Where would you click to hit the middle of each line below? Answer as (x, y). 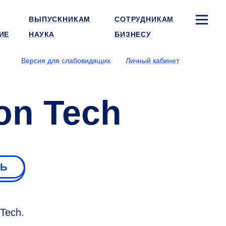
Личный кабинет (152, 61)
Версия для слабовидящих (66, 61)
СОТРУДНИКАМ (144, 19)
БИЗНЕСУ (133, 34)
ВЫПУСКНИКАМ (60, 19)
